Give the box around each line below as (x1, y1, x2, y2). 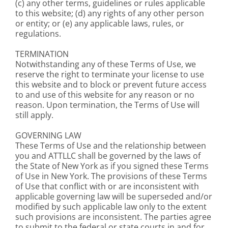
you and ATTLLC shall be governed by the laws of (15, 150, 201, 161)
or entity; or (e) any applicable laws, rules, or (15, 18, 184, 29)
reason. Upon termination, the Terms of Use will (15, 99, 199, 110)
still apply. (15, 109, 53, 121)
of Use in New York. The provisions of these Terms (15, 170, 207, 182)
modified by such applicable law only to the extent (15, 201, 207, 212)
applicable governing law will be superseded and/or (15, 191, 212, 202)
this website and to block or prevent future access (15, 79, 207, 90)
